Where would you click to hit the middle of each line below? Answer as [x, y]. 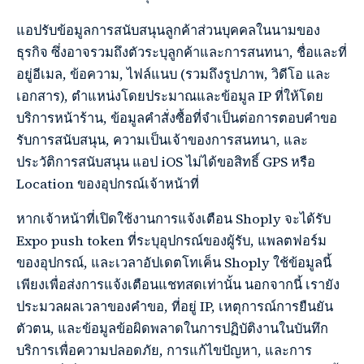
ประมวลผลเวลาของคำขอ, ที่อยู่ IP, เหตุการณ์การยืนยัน [175, 307]
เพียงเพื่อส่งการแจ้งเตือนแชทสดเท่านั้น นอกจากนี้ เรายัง [178, 285]
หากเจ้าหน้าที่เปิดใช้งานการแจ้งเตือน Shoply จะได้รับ [173, 219]
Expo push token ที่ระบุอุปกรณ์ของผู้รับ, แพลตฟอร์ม [171, 241]
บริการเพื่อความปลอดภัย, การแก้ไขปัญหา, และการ [164, 351]
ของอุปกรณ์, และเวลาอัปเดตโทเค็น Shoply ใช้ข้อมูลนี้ [174, 263]
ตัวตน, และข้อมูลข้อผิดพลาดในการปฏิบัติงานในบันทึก [172, 329]
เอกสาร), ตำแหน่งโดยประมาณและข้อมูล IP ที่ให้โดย [170, 97]
